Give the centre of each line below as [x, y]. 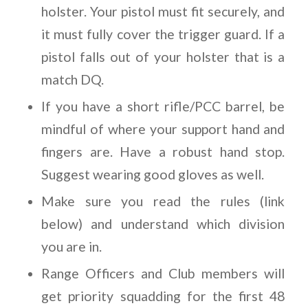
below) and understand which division [163, 224]
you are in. [72, 247]
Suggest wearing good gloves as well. [153, 175]
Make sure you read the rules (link [163, 201]
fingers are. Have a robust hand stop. [163, 152]
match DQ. [73, 80]
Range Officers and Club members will [163, 274]
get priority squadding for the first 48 [163, 296]
